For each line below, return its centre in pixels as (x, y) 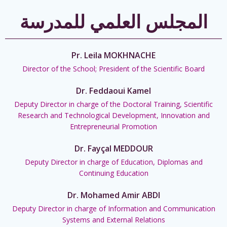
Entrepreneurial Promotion (113, 127)
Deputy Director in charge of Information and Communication (113, 209)
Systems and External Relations (113, 220)
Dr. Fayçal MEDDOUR (113, 149)
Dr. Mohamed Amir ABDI (113, 195)
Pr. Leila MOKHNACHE (113, 55)
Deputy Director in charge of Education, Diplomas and (113, 162)
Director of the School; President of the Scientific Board (113, 69)
